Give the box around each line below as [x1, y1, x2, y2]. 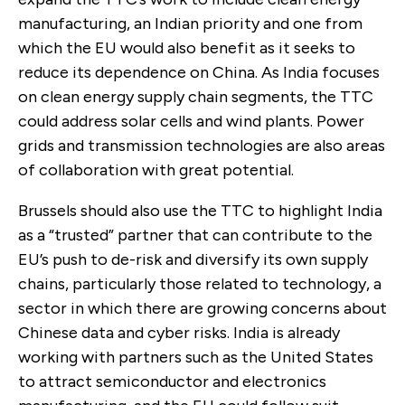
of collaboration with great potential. [18, 159, 294, 180]
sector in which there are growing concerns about [18, 297, 387, 318]
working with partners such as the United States [18, 346, 373, 367]
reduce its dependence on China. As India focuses [18, 61, 380, 82]
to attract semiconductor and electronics [18, 371, 326, 391]
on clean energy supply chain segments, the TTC [18, 86, 373, 107]
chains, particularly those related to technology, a [18, 273, 381, 294]
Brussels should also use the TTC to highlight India [18, 200, 382, 221]
